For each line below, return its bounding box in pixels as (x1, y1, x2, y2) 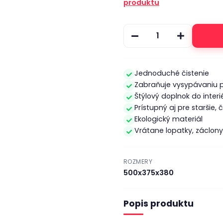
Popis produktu (123, 198, 194, 210)
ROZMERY (123, 157, 153, 166)
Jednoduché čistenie (134, 68, 209, 78)
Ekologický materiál (134, 114, 203, 124)
